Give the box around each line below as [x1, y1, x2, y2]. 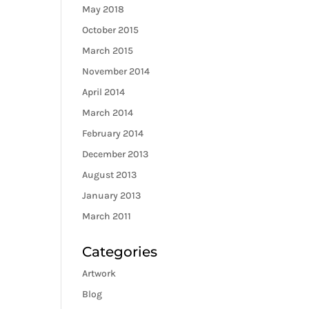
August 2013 [82, 169, 137, 181]
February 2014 [82, 128, 144, 139]
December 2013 [82, 148, 149, 160]
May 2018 [82, 3, 125, 15]
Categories [82, 243, 158, 260]
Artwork [82, 268, 117, 279]
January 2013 [82, 190, 141, 201]
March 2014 [82, 107, 134, 119]
